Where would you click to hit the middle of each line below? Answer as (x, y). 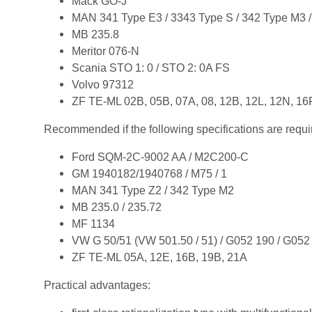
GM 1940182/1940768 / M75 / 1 (149, 174)
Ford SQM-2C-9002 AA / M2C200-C (160, 157)
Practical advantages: (97, 286)
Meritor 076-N (106, 52)
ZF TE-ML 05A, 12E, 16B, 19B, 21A (159, 258)
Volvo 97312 (103, 85)
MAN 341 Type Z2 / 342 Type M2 (153, 191)
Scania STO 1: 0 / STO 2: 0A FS (151, 68)
